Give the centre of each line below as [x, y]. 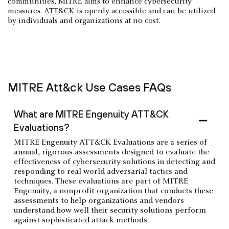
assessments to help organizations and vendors [99, 201]
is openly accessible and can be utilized [145, 11]
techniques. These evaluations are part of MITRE [101, 181]
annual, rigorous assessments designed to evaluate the [111, 152]
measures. [26, 11]
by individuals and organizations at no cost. [84, 21]
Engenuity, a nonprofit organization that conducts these [113, 191]
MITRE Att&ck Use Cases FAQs [89, 87]
